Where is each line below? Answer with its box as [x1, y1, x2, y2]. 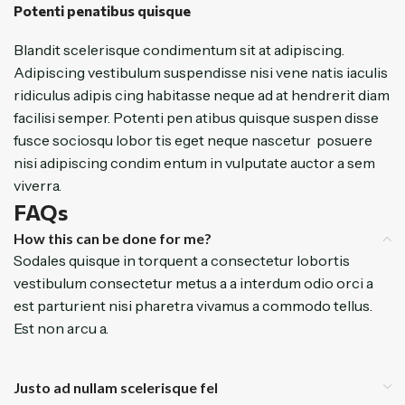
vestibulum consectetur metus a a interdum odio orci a [14, 274, 373, 292]
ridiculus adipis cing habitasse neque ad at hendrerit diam [14, 86, 390, 104]
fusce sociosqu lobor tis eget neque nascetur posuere [14, 131, 372, 149]
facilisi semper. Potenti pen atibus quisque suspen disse [14, 108, 379, 127]
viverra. [14, 176, 61, 194]
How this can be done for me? [14, 230, 212, 247]
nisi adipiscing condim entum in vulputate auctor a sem [14, 154, 375, 172]
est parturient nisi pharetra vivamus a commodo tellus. [14, 297, 372, 315]
